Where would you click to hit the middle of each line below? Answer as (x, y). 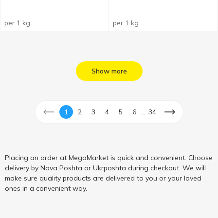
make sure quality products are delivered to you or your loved (103, 178)
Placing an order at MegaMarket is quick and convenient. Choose (109, 158)
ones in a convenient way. (46, 188)
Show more (109, 71)
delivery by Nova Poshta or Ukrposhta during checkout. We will (105, 168)
